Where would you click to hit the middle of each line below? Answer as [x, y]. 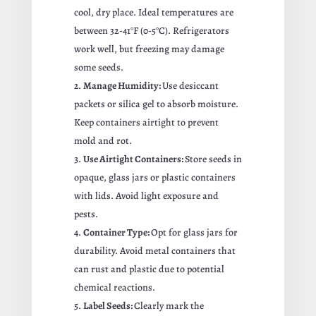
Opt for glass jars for [194, 233]
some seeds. [98, 68]
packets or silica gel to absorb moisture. [156, 104]
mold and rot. [103, 141]
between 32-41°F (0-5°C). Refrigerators [151, 31]
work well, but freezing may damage [149, 49]
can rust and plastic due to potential [149, 269]
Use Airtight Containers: [134, 159]
